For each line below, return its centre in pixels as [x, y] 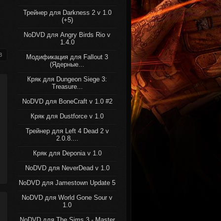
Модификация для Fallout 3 [67, 57]
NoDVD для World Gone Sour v [67, 198]
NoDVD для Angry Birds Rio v [67, 35]
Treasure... [67, 87]
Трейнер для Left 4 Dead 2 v [67, 131]
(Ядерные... [67, 64]
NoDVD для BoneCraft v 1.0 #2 [67, 101]
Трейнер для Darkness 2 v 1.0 [67, 13]
